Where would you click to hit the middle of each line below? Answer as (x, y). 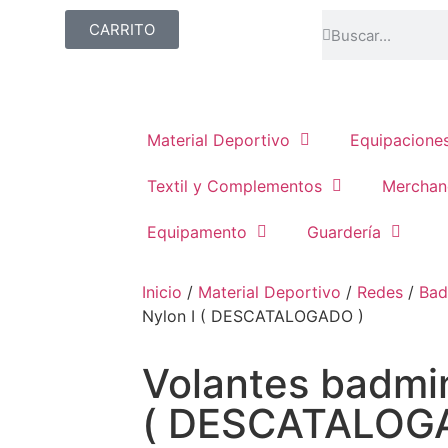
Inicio (162, 292)
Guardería (344, 232)
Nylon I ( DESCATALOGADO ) (253, 316)
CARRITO (121, 29)
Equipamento (197, 232)
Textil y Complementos (234, 186)
